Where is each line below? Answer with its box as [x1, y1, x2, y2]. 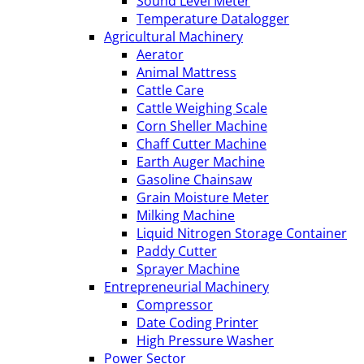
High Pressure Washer [136, 331, 274, 349]
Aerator [136, 45, 184, 63]
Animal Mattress [136, 63, 236, 81]
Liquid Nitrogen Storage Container [136, 224, 347, 242]
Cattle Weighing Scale [136, 99, 267, 117]
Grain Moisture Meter [136, 188, 269, 206]
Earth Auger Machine [136, 153, 265, 171]
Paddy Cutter [136, 242, 217, 260]
